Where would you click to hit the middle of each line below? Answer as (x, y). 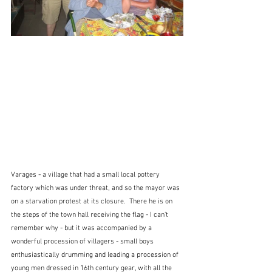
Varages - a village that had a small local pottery (86, 175)
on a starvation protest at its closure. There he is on (93, 201)
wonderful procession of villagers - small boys (83, 241)
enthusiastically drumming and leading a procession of (96, 255)
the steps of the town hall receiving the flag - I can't (90, 215)
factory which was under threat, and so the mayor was (96, 188)
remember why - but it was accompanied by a (82, 228)
